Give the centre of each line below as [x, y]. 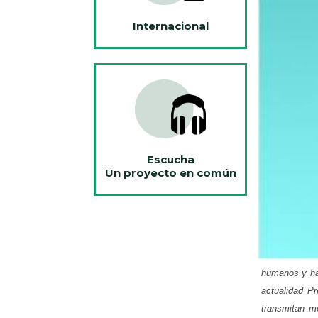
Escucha [170, 159]
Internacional [170, 26]
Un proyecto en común [170, 173]
